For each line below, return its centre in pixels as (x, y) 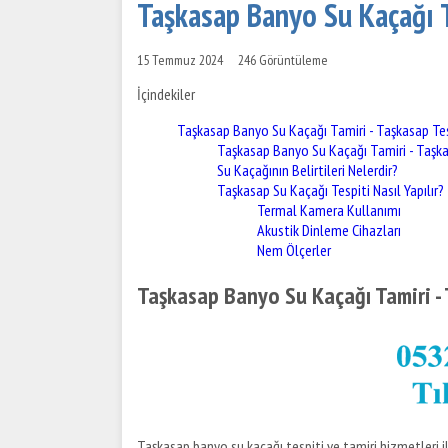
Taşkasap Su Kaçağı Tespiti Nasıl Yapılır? (330, 189)
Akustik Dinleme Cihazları (329, 229)
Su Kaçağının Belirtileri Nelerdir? (307, 169)
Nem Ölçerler (294, 249)
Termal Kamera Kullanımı (329, 209)
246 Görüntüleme (283, 59)
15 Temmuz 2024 (187, 59)
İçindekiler (166, 93)
